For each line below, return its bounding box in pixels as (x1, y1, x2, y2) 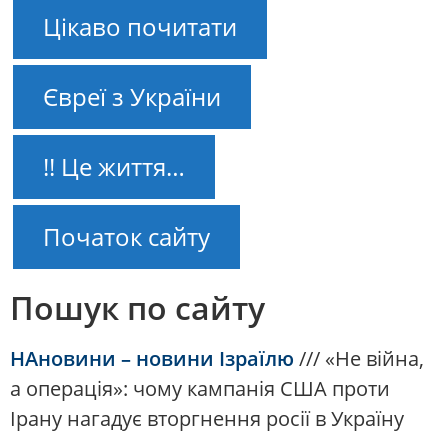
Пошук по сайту (10, 286, 265, 330)
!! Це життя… (43, 150, 185, 184)
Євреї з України (43, 80, 221, 114)
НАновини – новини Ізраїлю (10, 345, 294, 373)
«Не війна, (325, 345, 424, 373)
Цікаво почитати (43, 10, 237, 44)
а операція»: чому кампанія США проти (10, 375, 390, 403)
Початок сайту (43, 220, 210, 254)
